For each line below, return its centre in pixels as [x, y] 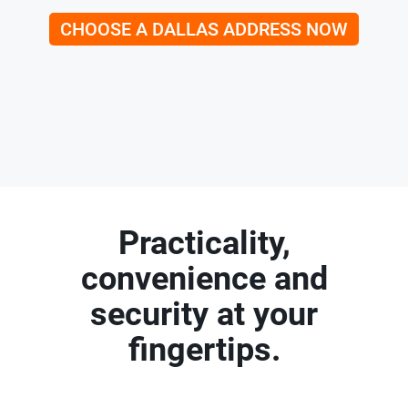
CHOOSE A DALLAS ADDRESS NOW [204, 30]
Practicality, [204, 243]
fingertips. [204, 349]
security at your [204, 314]
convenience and [204, 278]
